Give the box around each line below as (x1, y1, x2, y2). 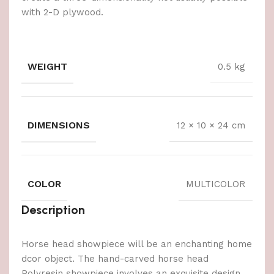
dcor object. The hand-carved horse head (21, 253, 209, 265)
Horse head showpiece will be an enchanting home (21, 239, 252, 250)
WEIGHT (28, 61, 67, 73)
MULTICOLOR (186, 178, 245, 190)
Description (21, 202, 85, 218)
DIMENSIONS (28, 119, 90, 131)
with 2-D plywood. (21, 7, 103, 18)
